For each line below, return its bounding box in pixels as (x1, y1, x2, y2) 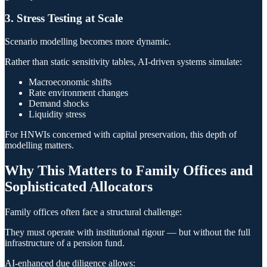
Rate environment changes (29, 87, 128, 98)
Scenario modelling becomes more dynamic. (5, 36, 171, 46)
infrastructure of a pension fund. (5, 237, 125, 248)
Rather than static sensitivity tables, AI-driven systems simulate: (5, 56, 242, 67)
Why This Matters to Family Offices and (5, 162, 253, 178)
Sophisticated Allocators (5, 178, 153, 194)
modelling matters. (5, 139, 74, 150)
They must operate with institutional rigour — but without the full (5, 226, 250, 237)
